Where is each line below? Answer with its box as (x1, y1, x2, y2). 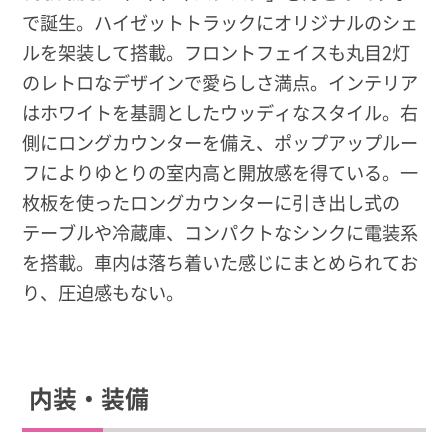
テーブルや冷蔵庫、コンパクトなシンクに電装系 (22, 219, 419, 246)
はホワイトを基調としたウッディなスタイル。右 (22, 99, 419, 126)
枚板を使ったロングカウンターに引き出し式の (22, 189, 401, 216)
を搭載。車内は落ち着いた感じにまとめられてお (22, 249, 419, 276)
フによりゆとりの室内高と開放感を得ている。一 (22, 159, 419, 186)
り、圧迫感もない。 (22, 279, 185, 306)
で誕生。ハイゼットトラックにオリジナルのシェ (22, 9, 419, 36)
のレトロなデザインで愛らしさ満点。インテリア (22, 69, 419, 96)
